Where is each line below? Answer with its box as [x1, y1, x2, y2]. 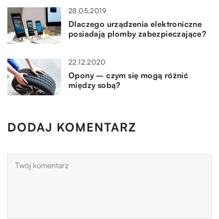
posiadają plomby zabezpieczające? [68, 29, 207, 39]
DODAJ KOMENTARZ [7, 120, 136, 135]
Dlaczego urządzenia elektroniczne [68, 19, 202, 29]
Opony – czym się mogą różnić [68, 70, 189, 81]
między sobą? [68, 80, 121, 90]
